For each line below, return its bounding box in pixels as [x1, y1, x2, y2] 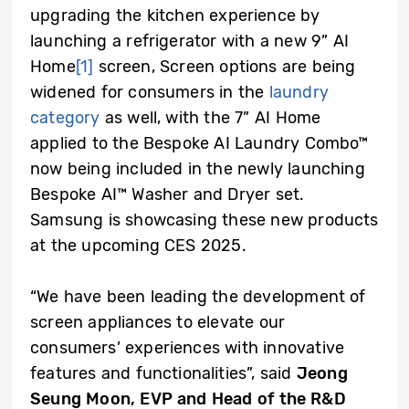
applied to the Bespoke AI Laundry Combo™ [30, 133, 369, 154]
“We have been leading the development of [30, 287, 366, 308]
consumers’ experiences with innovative [30, 338, 345, 359]
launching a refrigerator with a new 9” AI [30, 31, 349, 52]
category [30, 108, 100, 129]
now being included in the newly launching [30, 159, 365, 180]
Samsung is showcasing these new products [30, 210, 379, 231]
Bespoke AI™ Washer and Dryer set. [30, 184, 305, 205]
